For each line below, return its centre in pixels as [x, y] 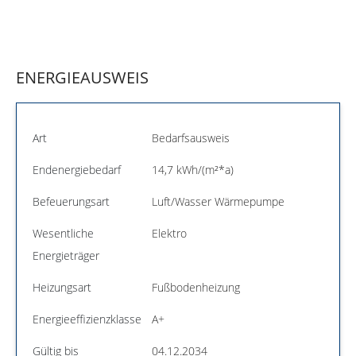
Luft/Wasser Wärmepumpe [218, 201]
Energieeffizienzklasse [87, 319]
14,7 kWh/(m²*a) [193, 169]
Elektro [169, 233]
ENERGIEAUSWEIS [82, 77]
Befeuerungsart [71, 201]
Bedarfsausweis [191, 137]
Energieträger [66, 255]
